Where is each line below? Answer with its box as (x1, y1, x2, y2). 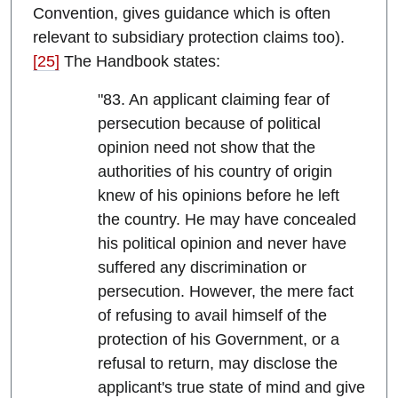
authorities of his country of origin (97, 163, 332, 181)
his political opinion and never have (97, 235, 346, 253)
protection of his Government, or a (97, 330, 339, 349)
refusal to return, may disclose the (97, 354, 338, 373)
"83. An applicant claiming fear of (97, 91, 330, 109)
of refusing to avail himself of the (97, 306, 327, 325)
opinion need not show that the (97, 139, 315, 157)
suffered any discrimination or (97, 259, 306, 277)
